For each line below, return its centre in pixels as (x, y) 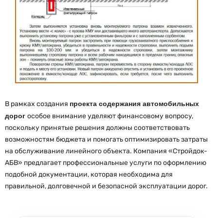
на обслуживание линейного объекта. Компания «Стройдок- (106, 151)
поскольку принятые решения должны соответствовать (97, 127)
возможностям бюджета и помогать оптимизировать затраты (106, 139)
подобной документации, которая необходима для (89, 174)
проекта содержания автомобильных (134, 103)
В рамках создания (37, 104)
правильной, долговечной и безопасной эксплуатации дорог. (106, 186)
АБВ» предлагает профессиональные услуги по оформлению (106, 163)
